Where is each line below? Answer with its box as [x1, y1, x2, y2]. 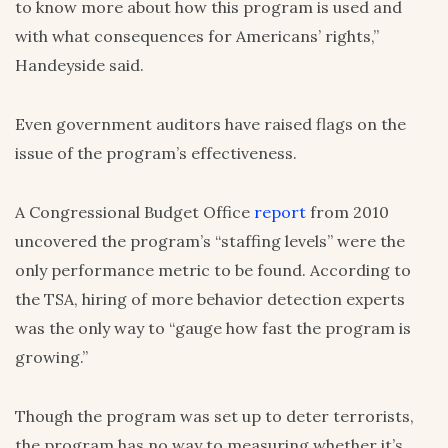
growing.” [15, 346, 88, 367]
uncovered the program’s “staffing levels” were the [15, 230, 405, 251]
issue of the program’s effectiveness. [15, 142, 297, 163]
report [254, 201, 306, 222]
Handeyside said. [15, 54, 144, 75]
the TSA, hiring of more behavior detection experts [15, 288, 405, 309]
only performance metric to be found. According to [15, 259, 411, 280]
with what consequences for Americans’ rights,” [15, 25, 379, 46]
